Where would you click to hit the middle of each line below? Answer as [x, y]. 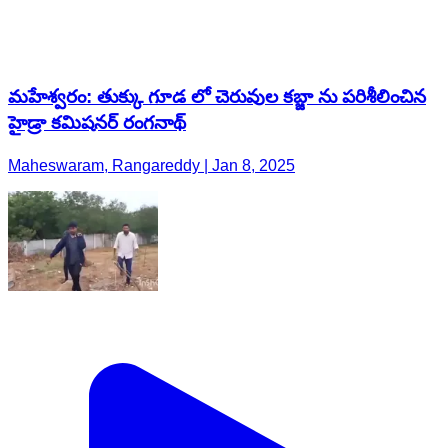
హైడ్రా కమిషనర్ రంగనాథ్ [97, 123]
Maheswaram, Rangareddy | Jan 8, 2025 [151, 165]
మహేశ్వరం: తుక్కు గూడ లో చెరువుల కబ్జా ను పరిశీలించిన [217, 97]
